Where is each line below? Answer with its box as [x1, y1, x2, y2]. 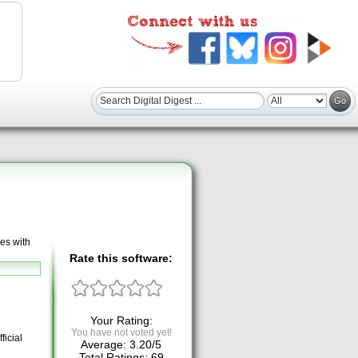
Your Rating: [89, 314, 153, 328]
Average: [81, 338, 129, 352]
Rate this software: [70, 251, 173, 265]
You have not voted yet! [70, 327, 172, 339]
